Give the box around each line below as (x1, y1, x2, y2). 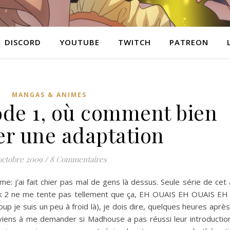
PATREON (169, 37, 208, 47)
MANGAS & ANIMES (11, 90, 87, 99)
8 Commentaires (50, 154, 107, 164)
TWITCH (118, 37, 151, 47)
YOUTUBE (59, 37, 100, 47)
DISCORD (4, 37, 41, 47)
